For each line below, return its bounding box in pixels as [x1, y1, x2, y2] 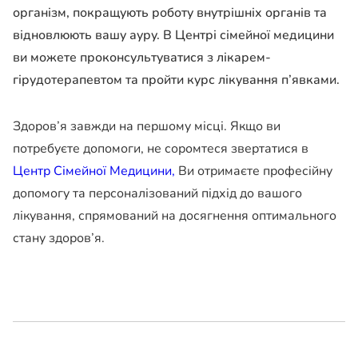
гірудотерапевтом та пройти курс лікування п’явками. [13, 71, 340, 89]
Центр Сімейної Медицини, [13, 162, 175, 181]
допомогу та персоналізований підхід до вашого [13, 185, 302, 203]
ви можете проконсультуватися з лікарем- [13, 49, 271, 67]
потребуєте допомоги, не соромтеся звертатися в [13, 140, 308, 158]
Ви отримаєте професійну [175, 162, 332, 181]
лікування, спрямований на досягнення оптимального [13, 207, 336, 225]
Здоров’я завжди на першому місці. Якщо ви [13, 117, 280, 136]
